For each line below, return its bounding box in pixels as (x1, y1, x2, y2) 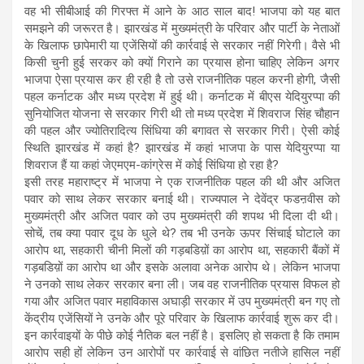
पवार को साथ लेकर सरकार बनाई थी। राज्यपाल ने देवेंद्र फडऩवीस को (24, 191, 340, 206)
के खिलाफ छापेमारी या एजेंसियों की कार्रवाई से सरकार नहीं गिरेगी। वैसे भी (24, 37, 340, 53)
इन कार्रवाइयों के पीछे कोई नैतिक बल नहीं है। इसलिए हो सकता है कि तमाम (24, 327, 340, 343)
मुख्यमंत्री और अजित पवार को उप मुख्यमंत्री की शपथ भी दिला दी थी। (24, 208, 340, 223)
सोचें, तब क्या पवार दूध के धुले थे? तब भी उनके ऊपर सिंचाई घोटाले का (24, 225, 340, 240)
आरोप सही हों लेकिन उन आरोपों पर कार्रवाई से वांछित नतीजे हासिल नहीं (24, 344, 340, 360)
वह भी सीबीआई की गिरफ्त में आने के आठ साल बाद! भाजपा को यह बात (24, 3, 340, 19)
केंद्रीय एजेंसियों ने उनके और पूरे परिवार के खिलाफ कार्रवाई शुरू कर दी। (24, 310, 340, 326)
